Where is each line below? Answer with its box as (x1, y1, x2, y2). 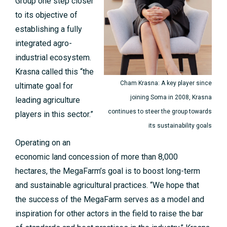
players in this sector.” (15, 109, 93, 120)
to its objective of (15, 10, 78, 20)
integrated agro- (15, 39, 72, 49)
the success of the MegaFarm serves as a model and (15, 195, 204, 205)
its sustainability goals (148, 122, 212, 130)
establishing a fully (15, 24, 82, 34)
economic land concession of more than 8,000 (15, 152, 178, 162)
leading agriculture (15, 95, 80, 105)
